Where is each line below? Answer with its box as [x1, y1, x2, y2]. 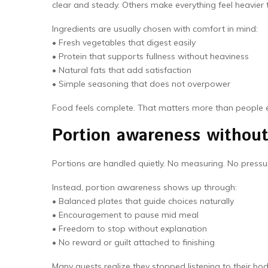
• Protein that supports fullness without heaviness [52, 51, 249, 62]
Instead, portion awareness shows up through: [52, 182, 237, 193]
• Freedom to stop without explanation [52, 223, 207, 234]
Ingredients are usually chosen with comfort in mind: [52, 23, 258, 34]
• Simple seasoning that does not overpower [52, 78, 230, 89]
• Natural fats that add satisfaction [52, 65, 191, 75]
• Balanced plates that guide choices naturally [52, 196, 234, 206]
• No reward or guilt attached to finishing [52, 237, 215, 248]
